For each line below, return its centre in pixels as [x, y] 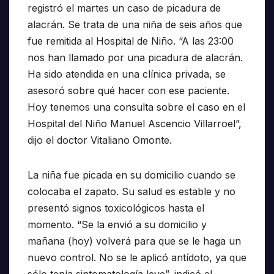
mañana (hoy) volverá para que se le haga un [134, 241]
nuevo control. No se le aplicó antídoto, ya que [137, 258]
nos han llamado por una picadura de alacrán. [135, 58]
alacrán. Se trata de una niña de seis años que [135, 25]
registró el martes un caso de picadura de [124, 8]
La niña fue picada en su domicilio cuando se [131, 175]
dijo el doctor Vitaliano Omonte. [100, 140]
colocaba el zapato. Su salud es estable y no [131, 192]
